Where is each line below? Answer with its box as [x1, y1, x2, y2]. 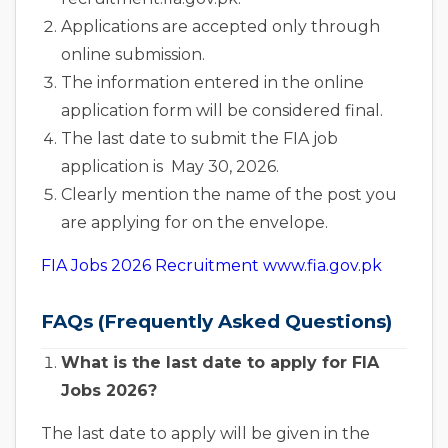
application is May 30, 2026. [61, 157, 279, 177]
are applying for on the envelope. [61, 213, 328, 233]
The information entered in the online [61, 73, 364, 93]
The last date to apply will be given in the [41, 424, 370, 444]
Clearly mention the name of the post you [61, 185, 397, 205]
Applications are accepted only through [61, 17, 380, 37]
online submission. [61, 45, 205, 65]
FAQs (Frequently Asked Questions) [41, 310, 392, 334]
